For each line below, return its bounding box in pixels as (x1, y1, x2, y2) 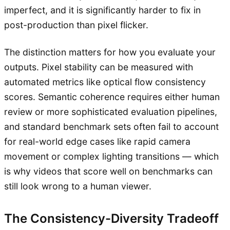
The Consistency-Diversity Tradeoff (4, 210, 219, 226)
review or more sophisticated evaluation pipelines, (4, 106, 217, 117)
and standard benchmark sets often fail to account (4, 121, 219, 132)
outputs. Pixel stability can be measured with (4, 61, 193, 72)
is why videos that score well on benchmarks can (4, 165, 213, 177)
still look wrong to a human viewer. (4, 180, 151, 191)
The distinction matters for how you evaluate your (4, 46, 216, 57)
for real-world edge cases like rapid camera (4, 136, 190, 147)
